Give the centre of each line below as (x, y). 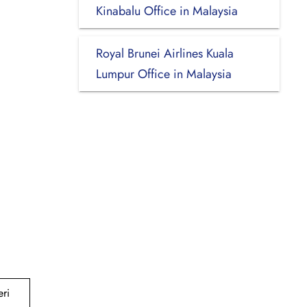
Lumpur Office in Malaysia (163, 74)
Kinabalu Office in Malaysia (167, 11)
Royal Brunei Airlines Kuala (164, 53)
